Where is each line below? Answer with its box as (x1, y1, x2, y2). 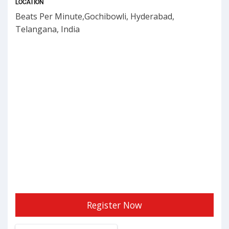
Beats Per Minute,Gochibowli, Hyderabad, (15, 11, 174, 22)
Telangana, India (15, 24, 80, 35)
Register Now (87, 199, 142, 212)
